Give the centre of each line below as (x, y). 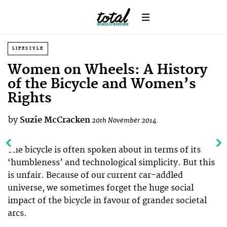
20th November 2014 (124, 120)
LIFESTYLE (28, 48)
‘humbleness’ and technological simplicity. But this (111, 162)
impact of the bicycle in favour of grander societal (107, 200)
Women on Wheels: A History (107, 70)
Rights (30, 99)
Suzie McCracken (55, 120)
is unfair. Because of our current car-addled (95, 175)
